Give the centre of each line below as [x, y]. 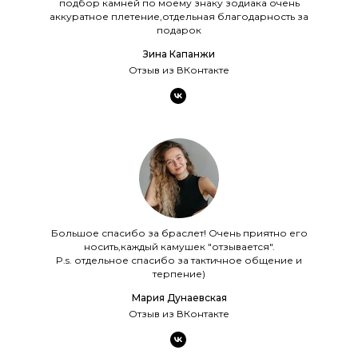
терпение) [179, 273]
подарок [179, 30]
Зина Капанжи [179, 54]
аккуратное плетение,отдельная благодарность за [179, 16]
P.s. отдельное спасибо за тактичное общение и [179, 260]
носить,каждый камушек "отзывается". [179, 246]
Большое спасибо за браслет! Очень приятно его [179, 233]
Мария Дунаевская [179, 297]
